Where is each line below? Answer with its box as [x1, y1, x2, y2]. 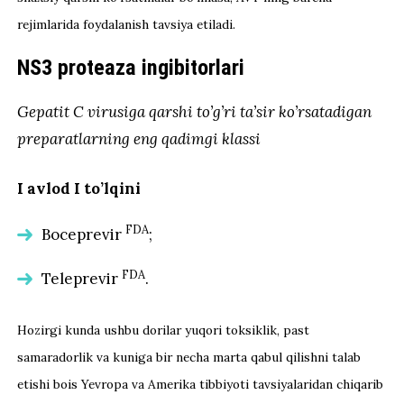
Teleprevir [41, 269, 123, 289]
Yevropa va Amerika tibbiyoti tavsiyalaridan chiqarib [81, 376, 384, 393]
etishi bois [17, 376, 82, 393]
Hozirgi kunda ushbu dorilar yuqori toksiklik [17, 322, 278, 339]
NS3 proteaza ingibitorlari [17, 54, 245, 80]
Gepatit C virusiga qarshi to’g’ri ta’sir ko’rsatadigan [17, 101, 372, 122]
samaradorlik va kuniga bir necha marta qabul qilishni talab [17, 349, 362, 366]
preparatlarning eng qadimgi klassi [17, 128, 262, 149]
